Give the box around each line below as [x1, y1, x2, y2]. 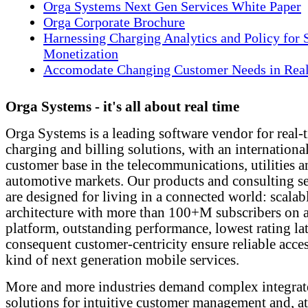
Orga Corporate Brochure [43, 14, 185, 30]
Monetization [43, 46, 118, 61]
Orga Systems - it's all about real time [5, 99, 239, 114]
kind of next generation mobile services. [5, 252, 239, 267]
